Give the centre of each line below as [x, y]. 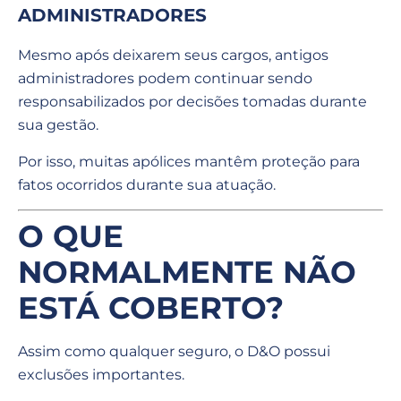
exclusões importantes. [101, 374]
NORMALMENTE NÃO [187, 272]
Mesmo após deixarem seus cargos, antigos [173, 55]
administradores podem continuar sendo [165, 79]
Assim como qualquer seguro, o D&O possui [174, 351]
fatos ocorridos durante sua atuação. [147, 184]
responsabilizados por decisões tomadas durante [192, 102]
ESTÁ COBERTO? [151, 307]
